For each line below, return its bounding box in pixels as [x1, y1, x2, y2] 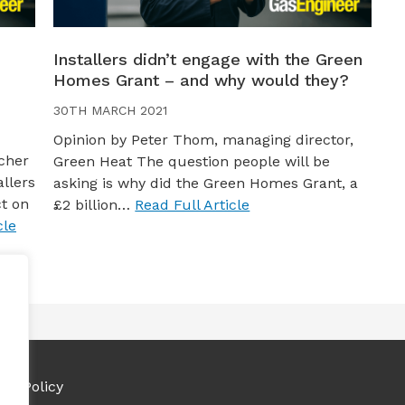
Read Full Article [135, 195, 250, 213]
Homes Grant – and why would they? [53, 70, 350, 89]
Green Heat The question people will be [53, 152, 331, 170]
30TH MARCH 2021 [53, 102, 168, 118]
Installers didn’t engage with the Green [53, 49, 363, 69]
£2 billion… [53, 195, 136, 213]
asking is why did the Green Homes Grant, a [53, 174, 359, 192]
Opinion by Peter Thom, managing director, [53, 130, 354, 148]
